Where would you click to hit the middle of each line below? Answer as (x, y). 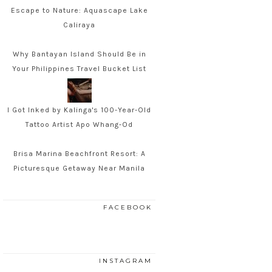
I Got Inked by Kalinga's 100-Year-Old (79, 110)
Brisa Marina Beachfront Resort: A (79, 154)
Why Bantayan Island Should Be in (79, 54)
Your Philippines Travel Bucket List (79, 69)
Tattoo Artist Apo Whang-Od (79, 125)
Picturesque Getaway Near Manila (79, 168)
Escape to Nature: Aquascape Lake (79, 11)
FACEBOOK (128, 208)
